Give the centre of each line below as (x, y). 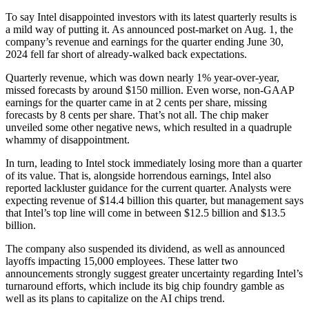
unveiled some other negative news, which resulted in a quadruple (149, 128)
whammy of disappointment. (68, 140)
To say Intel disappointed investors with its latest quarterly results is (151, 17)
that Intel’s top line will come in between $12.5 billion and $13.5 (146, 213)
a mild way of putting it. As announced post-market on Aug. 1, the (149, 30)
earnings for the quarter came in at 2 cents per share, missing (136, 103)
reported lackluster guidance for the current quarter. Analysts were (148, 188)
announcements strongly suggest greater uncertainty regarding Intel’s (154, 274)
